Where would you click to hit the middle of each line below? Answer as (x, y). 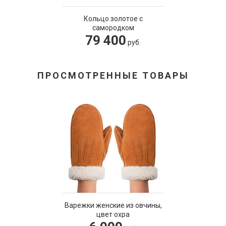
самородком (113, 28)
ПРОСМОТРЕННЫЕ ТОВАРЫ (113, 75)
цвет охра (113, 214)
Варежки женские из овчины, (113, 205)
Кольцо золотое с (113, 19)
